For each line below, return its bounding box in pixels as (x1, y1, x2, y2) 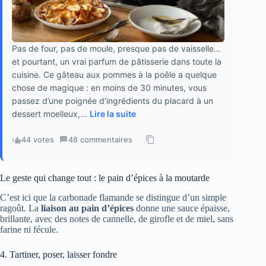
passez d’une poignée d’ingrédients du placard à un (12, 95, 213, 106)
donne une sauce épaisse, (134, 202, 230, 213)
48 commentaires (68, 134, 132, 144)
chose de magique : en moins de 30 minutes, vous (12, 82, 207, 93)
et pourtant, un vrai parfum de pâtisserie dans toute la (12, 56, 221, 66)
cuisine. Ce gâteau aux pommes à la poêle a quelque (12, 69, 217, 80)
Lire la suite (90, 108, 136, 119)
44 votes (21, 134, 54, 144)
